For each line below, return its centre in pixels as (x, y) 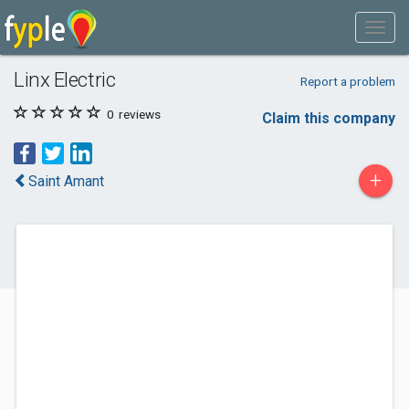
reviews (138, 114)
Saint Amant (66, 181)
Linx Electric (65, 79)
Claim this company (329, 118)
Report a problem (347, 81)
